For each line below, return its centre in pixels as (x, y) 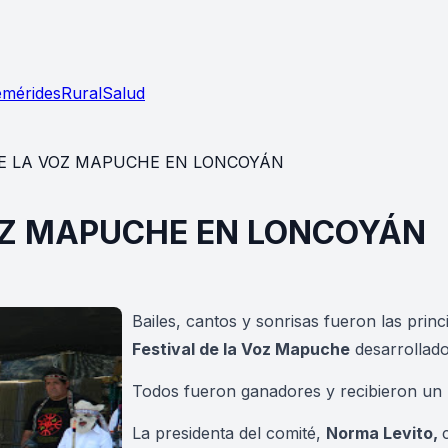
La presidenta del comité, (229, 432)
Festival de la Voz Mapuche (241, 349)
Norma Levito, (384, 432)
